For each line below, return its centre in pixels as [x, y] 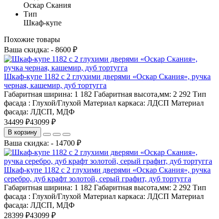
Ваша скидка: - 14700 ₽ [43, 143]
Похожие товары [32, 39]
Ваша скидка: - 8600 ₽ [41, 49]
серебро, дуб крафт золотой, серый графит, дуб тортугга [98, 178]
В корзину [22, 132]
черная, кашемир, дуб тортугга [55, 85]
